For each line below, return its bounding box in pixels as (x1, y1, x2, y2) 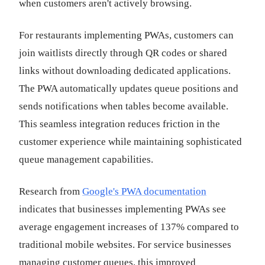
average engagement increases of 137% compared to (19, 221, 239, 232)
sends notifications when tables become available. (19, 101, 228, 112)
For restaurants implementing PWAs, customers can (19, 30, 234, 41)
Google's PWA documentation (82, 186, 206, 197)
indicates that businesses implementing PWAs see (19, 203, 226, 215)
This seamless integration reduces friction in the (19, 118, 220, 130)
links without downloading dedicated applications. (19, 65, 231, 76)
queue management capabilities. (19, 154, 153, 165)
